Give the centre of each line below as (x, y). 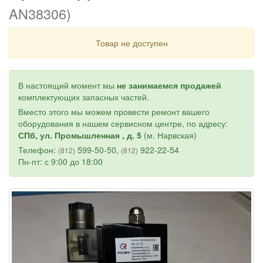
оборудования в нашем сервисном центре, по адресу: (123, 123)
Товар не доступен (131, 43)
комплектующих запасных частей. (84, 97)
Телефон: (38, 149)
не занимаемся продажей (169, 85)
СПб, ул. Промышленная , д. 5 (80, 135)
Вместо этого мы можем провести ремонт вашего (114, 111)
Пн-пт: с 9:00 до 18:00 (60, 161)
